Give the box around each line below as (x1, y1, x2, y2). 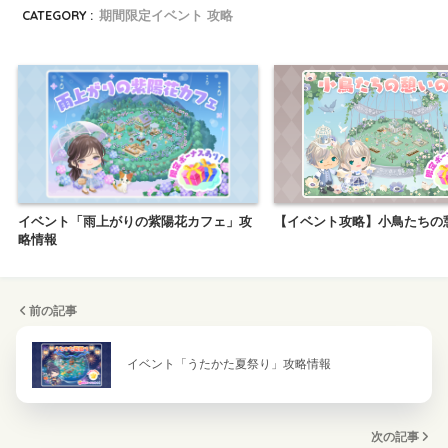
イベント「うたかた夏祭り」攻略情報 (127, 357, 331, 372)
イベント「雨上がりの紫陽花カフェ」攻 (18, 215, 252, 230)
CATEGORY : (22, 6, 94, 23)
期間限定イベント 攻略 (99, 6, 234, 23)
